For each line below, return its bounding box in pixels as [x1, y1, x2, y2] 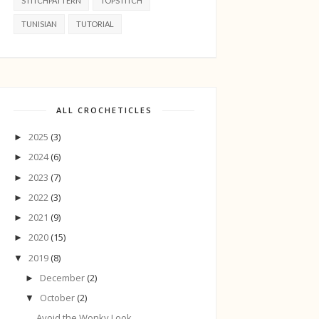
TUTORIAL [76, 19, 114, 29]
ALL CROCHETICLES [56, 105, 152, 116]
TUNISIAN [21, 19, 57, 29]
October [39, 291, 77, 305]
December [39, 271, 87, 284]
